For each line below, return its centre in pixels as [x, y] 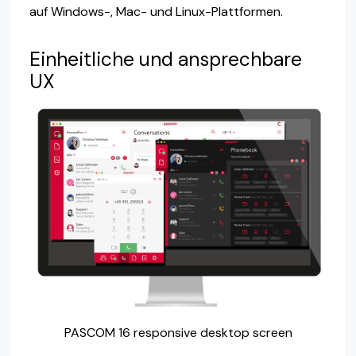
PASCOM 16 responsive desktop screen [178, 333]
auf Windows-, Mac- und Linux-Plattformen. [156, 11]
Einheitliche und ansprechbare [165, 59]
